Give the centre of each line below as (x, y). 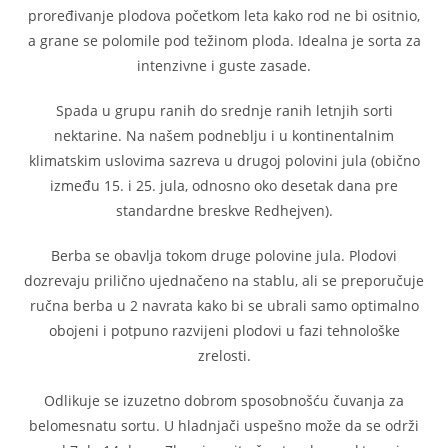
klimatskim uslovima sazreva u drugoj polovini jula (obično (224, 160)
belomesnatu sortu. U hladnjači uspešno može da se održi (224, 425)
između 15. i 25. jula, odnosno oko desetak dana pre (224, 185)
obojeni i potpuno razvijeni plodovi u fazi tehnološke (224, 330)
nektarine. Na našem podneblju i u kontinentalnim (224, 135)
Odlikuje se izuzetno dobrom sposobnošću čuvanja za (224, 400)
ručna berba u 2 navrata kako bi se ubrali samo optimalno (224, 305)
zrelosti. (224, 355)
